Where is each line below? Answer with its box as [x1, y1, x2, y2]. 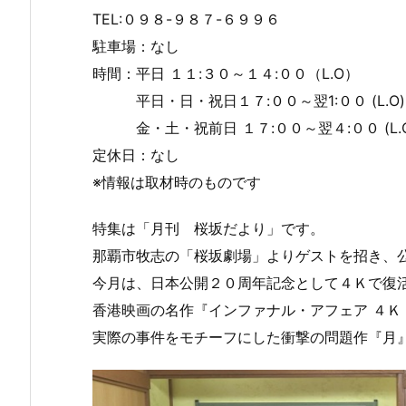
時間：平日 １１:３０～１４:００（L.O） [92, 64, 359, 83]
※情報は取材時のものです [92, 173, 261, 192]
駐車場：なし [92, 37, 179, 56]
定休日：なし [92, 146, 179, 165]
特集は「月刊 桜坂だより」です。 [92, 219, 324, 238]
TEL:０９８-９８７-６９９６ [92, 10, 309, 29]
